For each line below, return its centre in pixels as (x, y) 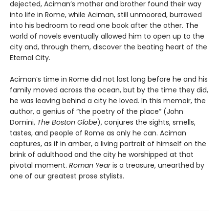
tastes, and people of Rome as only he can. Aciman (98, 133)
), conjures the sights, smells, (146, 122)
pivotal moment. (39, 165)
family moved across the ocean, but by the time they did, (109, 90)
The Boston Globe (67, 122)
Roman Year (90, 165)
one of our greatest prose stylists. (67, 176)
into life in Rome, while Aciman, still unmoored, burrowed (106, 14)
